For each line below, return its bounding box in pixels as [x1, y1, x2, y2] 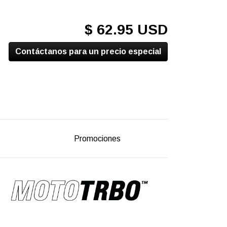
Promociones [74, 134, 121, 143]
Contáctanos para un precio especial [15, 47, 161, 56]
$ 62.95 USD [85, 22, 168, 38]
